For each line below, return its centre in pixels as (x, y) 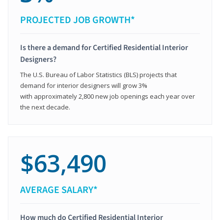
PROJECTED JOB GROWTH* (78, 20)
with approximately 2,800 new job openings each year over (108, 96)
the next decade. (45, 107)
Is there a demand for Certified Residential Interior (104, 47)
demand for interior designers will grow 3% (84, 85)
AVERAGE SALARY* (59, 190)
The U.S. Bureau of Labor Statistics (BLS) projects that (98, 74)
